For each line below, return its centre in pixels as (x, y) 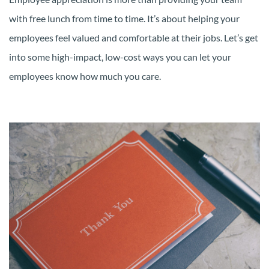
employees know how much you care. (85, 76)
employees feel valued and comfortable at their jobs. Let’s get (134, 38)
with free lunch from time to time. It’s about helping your (124, 19)
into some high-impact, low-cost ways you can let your (120, 57)
